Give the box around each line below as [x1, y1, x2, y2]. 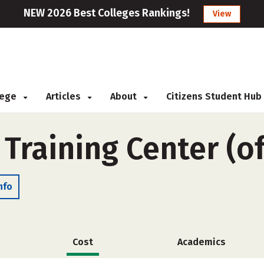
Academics [177, 236, 226, 247]
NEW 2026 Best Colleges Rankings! [24, 6, 190, 19]
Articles [46, 91, 83, 102]
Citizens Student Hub [166, 91, 262, 102]
